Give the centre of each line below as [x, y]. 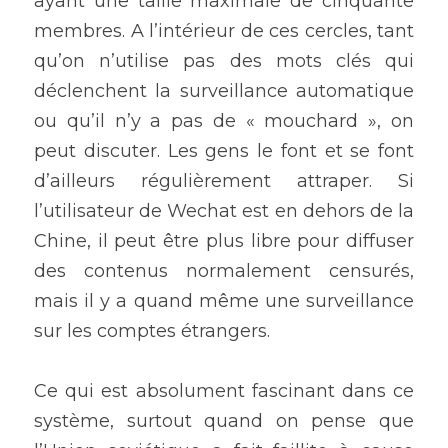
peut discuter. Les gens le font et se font [224, 151]
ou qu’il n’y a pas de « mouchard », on [224, 121]
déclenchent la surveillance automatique [224, 91]
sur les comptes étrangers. [157, 331]
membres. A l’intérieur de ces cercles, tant [224, 31]
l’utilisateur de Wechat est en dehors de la [224, 211]
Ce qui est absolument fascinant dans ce [224, 391]
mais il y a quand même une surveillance [224, 301]
